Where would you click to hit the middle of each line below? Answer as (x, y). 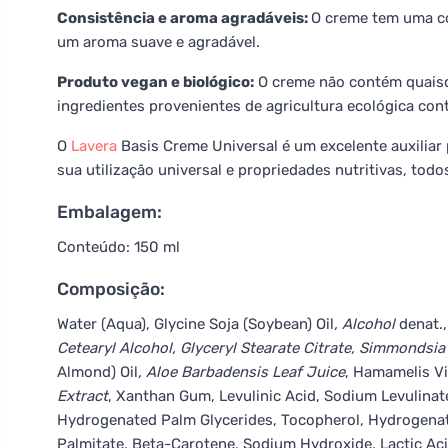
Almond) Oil (97, 372)
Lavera (94, 146)
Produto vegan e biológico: (155, 82)
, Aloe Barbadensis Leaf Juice (241, 372)
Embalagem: (109, 212)
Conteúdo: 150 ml (118, 247)
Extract (82, 396)
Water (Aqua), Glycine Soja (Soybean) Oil (195, 324)
